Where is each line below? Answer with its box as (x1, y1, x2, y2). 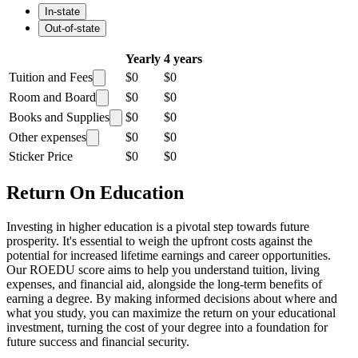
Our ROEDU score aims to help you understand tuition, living (6, 262, 320, 276)
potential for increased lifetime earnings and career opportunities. (6, 248, 331, 262)
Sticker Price (9, 149, 73, 163)
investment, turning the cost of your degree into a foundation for (6, 320, 328, 334)
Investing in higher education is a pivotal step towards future (6, 219, 309, 233)
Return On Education (6, 181, 184, 203)
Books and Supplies (9, 109, 109, 124)
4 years (164, 51, 202, 66)
